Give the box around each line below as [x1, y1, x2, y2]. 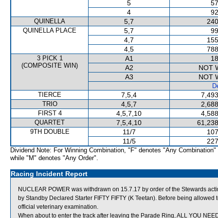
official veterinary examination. [18, 203, 98, 210]
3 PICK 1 [36, 54, 63, 62]
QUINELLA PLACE [23, 27, 76, 34]
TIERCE [38, 91, 61, 98]
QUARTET [35, 119, 65, 126]
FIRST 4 [37, 109, 62, 117]
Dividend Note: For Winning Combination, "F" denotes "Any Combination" [10, 146, 216, 154]
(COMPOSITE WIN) [21, 62, 78, 69]
